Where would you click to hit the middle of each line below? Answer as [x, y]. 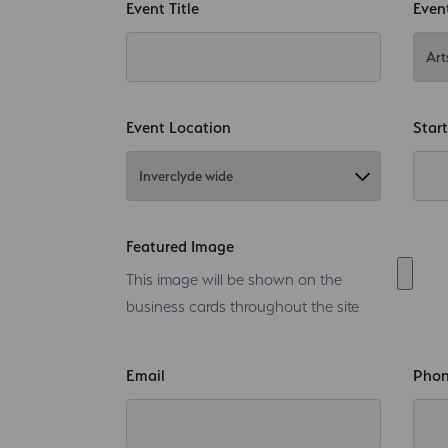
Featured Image [180, 246]
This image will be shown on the [234, 279]
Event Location [178, 127]
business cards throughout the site [242, 306]
